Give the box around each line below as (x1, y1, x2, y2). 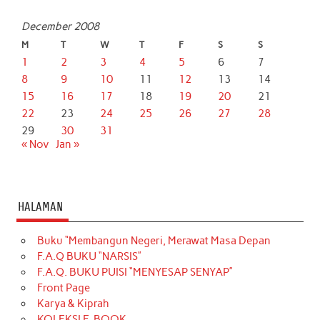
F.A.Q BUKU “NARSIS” (36, 249, 141, 263)
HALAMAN (17, 200, 63, 214)
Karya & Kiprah (36, 296, 109, 310)
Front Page (36, 281, 90, 294)
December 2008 (21, 20, 100, 34)
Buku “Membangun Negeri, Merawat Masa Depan (36, 234, 271, 247)
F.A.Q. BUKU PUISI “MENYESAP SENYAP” (36, 265, 233, 279)
